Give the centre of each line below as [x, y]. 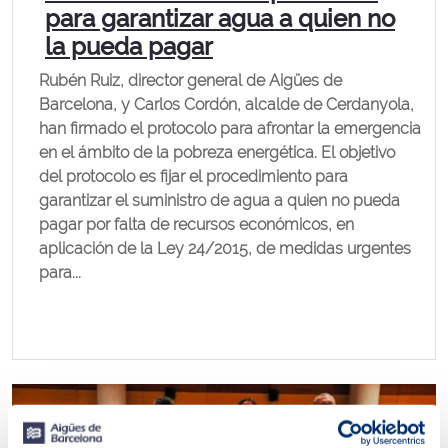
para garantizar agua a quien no [220, 18]
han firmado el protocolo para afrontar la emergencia [230, 128]
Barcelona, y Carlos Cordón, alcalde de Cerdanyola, [226, 104]
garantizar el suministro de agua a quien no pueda [219, 200]
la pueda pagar [129, 46]
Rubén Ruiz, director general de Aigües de [190, 80]
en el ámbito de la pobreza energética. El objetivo [217, 152]
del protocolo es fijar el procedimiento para [193, 176]
